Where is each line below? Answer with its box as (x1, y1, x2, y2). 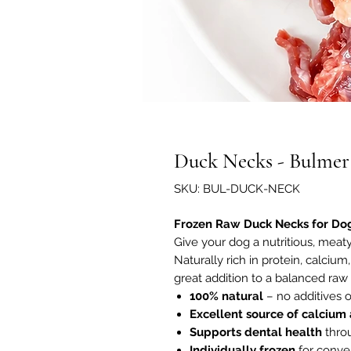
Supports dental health (190, 325, 322, 340)
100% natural (190, 289, 263, 304)
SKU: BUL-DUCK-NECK (174, 182, 300, 197)
